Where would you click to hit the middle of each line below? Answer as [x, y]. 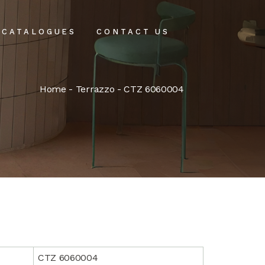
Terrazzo [95, 89]
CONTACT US [133, 31]
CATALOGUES [39, 31]
